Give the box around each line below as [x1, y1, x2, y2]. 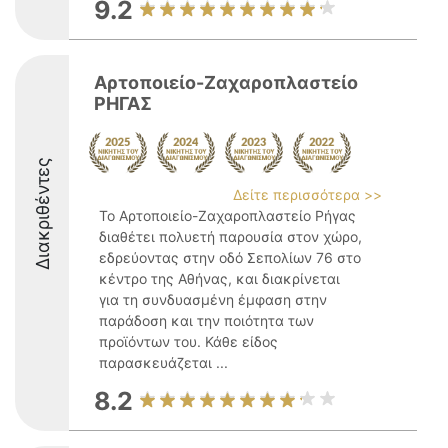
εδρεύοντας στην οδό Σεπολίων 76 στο [99, 249, 361, 266]
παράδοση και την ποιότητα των [99, 312, 314, 329]
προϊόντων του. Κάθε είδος [99, 333, 278, 350]
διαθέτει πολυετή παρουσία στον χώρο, [99, 228, 362, 245]
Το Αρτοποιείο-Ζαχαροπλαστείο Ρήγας [99, 207, 356, 224]
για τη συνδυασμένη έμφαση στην [99, 291, 327, 308]
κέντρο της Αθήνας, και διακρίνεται [99, 270, 340, 287]
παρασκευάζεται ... [99, 354, 228, 371]
